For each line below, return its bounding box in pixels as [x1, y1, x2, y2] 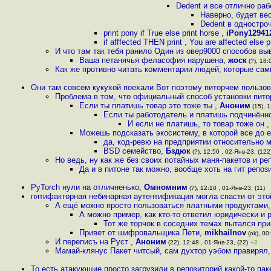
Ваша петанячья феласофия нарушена [79, 56, 223, 65]
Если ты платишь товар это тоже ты [79, 101, 215, 110]
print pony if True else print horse [103, 28, 221, 38]
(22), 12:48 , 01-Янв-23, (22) [166, 239, 248, 246]
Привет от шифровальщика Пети [79, 228, 200, 237]
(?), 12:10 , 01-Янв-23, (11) [188, 184, 265, 191]
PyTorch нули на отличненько [31, 183, 139, 192]
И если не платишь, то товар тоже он [128, 119, 267, 128]
